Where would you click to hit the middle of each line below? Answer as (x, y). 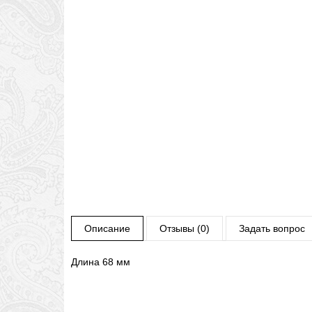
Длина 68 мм (101, 262)
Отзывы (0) (185, 228)
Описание (107, 228)
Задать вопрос (272, 228)
